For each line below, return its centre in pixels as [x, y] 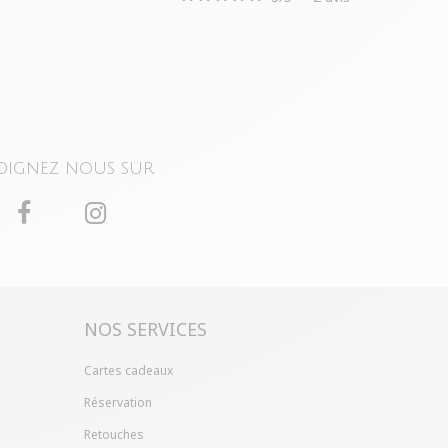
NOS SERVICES [145, 329]
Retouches [113, 435]
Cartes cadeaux [128, 371]
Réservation [117, 403]
